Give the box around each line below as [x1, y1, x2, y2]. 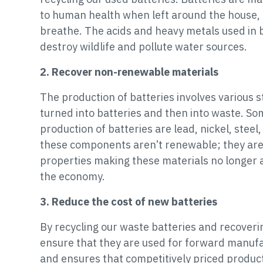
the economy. [40, 169, 105, 183]
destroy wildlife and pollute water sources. [40, 39, 247, 53]
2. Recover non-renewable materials [40, 65, 218, 79]
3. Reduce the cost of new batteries [40, 194, 217, 208]
